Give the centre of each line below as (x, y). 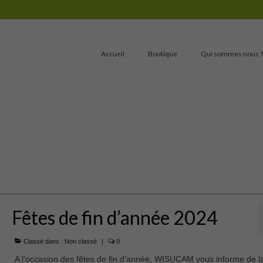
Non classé (80, 242)
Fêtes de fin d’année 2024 (114, 218)
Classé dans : (43, 242)
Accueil (112, 54)
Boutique (162, 54)
